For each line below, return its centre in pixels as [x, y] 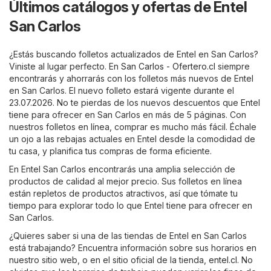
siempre [233, 67]
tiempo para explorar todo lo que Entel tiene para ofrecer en [131, 206]
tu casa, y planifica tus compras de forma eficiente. [110, 151]
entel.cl [223, 260]
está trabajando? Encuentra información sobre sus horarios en [133, 248]
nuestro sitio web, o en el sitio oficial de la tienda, [109, 260]
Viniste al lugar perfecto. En [65, 67]
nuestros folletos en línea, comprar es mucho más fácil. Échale [133, 127]
